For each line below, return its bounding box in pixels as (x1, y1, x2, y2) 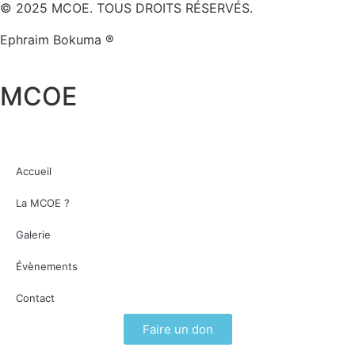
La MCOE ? (16, 196, 70, 209)
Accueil (16, 164, 52, 177)
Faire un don (142, 321, 213, 337)
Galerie (16, 227, 51, 241)
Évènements (16, 259, 78, 273)
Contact (16, 291, 55, 304)
